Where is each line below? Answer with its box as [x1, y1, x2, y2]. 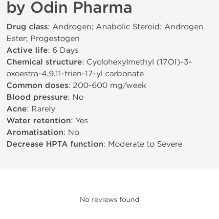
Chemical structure [6, 57, 82, 67]
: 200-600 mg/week [68, 81, 146, 90]
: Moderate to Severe [104, 139, 182, 149]
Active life [6, 45, 48, 55]
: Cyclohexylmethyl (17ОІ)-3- [82, 57, 192, 66]
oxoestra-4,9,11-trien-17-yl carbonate [6, 69, 144, 78]
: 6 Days [48, 45, 79, 55]
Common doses [6, 81, 68, 90]
